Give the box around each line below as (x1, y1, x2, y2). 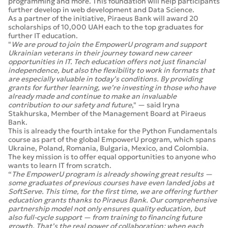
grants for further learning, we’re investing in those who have (8, 83, 216, 92)
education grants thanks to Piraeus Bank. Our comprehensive (8, 195, 217, 205)
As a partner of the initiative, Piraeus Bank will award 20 (8, 14, 198, 23)
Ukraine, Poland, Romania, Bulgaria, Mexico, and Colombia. (8, 144, 209, 153)
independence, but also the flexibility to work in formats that (8, 66, 215, 75)
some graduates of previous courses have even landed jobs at (8, 178, 214, 187)
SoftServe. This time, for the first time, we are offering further (8, 187, 217, 196)
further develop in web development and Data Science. (8, 5, 194, 14)
